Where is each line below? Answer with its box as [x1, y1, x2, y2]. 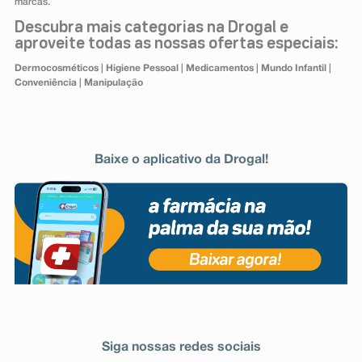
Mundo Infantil [260, 64, 326, 74]
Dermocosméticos [14, 64, 99, 74]
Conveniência [14, 78, 77, 88]
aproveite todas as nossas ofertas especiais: [14, 36, 338, 52]
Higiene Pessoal [105, 64, 179, 74]
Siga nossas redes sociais [101, 341, 261, 353]
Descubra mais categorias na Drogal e [14, 20, 288, 36]
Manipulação [83, 78, 143, 88]
